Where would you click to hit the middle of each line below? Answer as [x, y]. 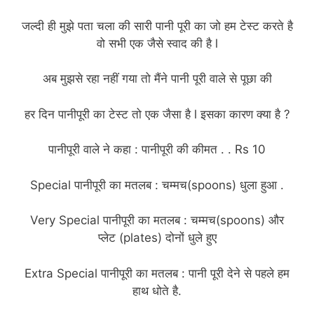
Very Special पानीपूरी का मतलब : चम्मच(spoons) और [157, 220]
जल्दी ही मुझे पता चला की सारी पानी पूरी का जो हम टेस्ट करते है [157, 26]
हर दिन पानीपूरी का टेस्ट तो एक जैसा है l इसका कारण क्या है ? [157, 114]
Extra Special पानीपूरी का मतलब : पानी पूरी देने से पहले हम [157, 273]
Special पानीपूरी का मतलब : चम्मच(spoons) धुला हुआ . [157, 185]
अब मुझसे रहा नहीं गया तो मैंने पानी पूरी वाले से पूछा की [157, 79]
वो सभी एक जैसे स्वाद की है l [157, 43]
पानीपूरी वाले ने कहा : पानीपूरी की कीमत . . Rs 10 [157, 150]
